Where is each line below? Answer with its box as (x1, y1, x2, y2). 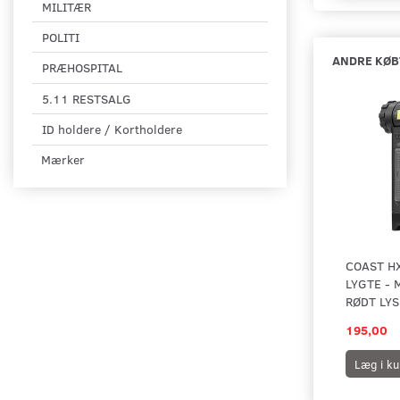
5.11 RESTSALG (42, 90, 131, 108)
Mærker (41, 151, 85, 169)
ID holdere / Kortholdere (42, 121, 182, 138)
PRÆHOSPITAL (42, 59, 122, 77)
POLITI (42, 29, 79, 46)
